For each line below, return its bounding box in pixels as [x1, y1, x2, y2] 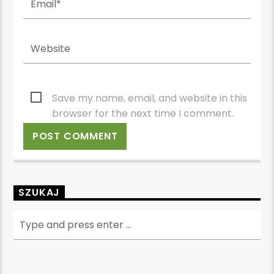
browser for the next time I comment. [52, 106, 234, 120]
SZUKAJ [18, 185, 61, 200]
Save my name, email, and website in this [52, 91, 248, 105]
